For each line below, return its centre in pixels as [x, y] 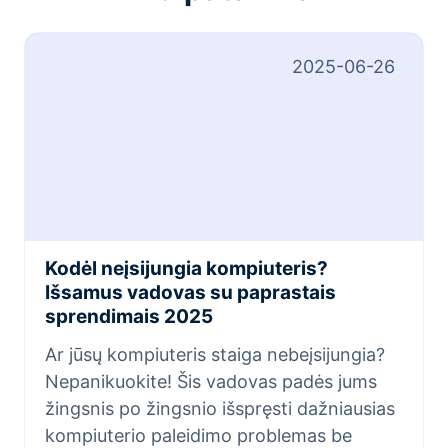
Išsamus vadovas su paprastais [190, 293]
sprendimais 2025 [129, 317]
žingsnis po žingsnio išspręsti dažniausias [220, 409]
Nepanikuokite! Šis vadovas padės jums [211, 382]
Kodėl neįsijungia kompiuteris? [186, 269]
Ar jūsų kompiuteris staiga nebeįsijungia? [215, 355]
